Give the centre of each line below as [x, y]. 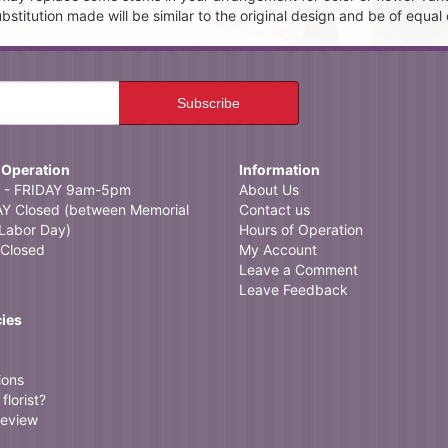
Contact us [274, 209]
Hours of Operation [301, 229]
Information [279, 169]
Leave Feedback [293, 289]
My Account [278, 249]
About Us [269, 189]
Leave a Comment [298, 269]
